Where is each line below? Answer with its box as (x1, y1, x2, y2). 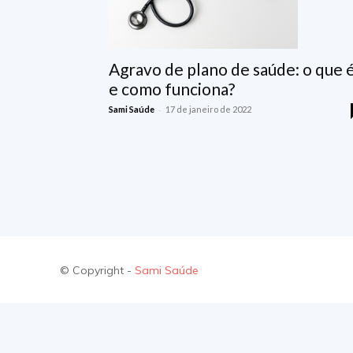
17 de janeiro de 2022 (165, 104, 251, 114)
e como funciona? (109, 79, 235, 98)
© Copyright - (60, 262, 135, 277)
